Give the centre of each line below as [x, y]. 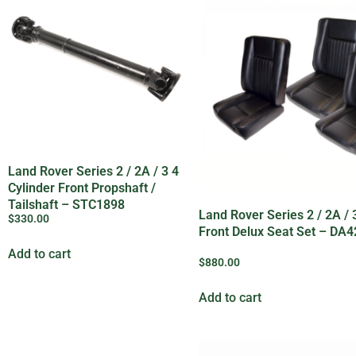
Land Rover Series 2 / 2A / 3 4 [93, 172]
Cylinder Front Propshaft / [82, 188]
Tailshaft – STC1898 [66, 205]
